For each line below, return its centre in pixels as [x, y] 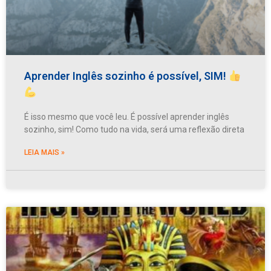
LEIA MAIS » [44, 152]
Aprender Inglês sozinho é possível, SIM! [126, 76]
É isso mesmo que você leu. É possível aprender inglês [127, 116]
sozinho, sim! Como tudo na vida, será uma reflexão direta [134, 129]
